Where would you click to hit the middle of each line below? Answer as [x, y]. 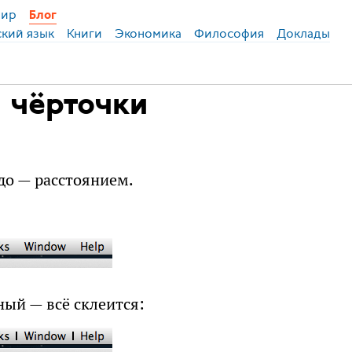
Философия [229, 33]
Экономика [148, 33]
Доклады [303, 33]
